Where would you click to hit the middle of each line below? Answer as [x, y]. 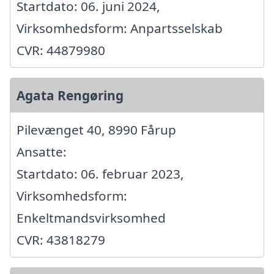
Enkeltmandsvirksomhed [91, 217]
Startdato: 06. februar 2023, [100, 173]
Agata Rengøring [70, 95]
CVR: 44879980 [61, 50]
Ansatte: [42, 151]
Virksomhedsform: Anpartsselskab [120, 28]
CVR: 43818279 [61, 239]
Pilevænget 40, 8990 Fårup [96, 129]
